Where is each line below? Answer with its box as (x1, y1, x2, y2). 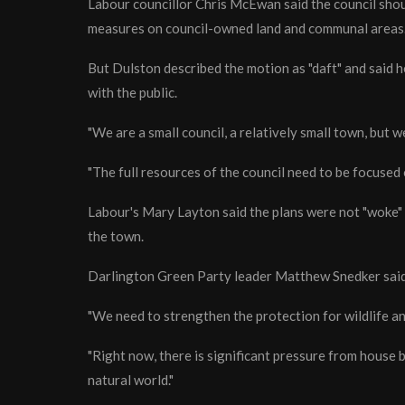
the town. (88, 228, 144, 245)
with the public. (88, 84, 177, 101)
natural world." (88, 372, 174, 389)
